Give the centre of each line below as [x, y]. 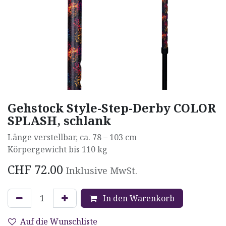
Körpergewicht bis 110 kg [58, 149]
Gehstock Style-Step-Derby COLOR [112, 108]
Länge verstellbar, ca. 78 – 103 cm [72, 137]
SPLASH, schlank [59, 120]
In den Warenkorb [138, 198]
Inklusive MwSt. [102, 170]
